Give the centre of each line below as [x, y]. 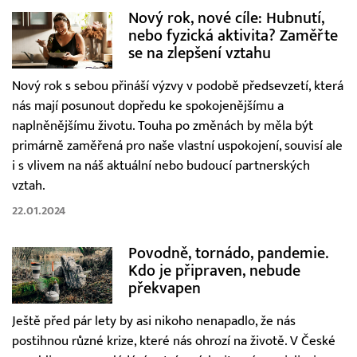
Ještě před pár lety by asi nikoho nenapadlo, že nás [154, 321]
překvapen [164, 288]
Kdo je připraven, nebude [214, 270]
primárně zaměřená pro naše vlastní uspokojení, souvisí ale [177, 145]
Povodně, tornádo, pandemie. [228, 253]
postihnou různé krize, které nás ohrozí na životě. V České [174, 341]
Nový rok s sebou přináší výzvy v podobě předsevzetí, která [178, 86]
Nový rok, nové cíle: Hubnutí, [226, 18]
